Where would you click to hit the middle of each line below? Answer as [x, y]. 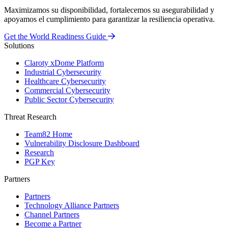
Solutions [19, 45]
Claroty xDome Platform [64, 63]
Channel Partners [52, 214]
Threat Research [30, 117]
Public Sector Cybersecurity [69, 99]
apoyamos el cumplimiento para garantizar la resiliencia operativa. [109, 19]
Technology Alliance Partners [72, 205]
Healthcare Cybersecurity [65, 81]
